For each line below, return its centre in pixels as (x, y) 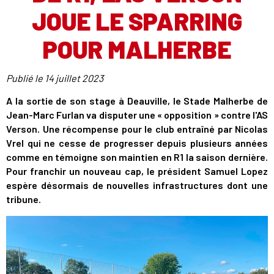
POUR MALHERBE (137, 49)
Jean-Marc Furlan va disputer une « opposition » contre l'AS (137, 115)
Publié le (25, 78)
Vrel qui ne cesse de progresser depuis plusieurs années (137, 143)
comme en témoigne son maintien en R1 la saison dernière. (137, 157)
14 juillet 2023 (74, 78)
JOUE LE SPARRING (137, 21)
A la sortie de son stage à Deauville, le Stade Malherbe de (137, 101)
